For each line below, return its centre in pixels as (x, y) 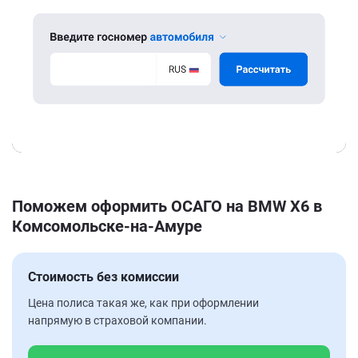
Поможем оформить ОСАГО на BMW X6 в (167, 206)
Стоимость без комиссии (103, 276)
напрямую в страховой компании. (117, 320)
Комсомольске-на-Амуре (107, 226)
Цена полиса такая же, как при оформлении (143, 302)
